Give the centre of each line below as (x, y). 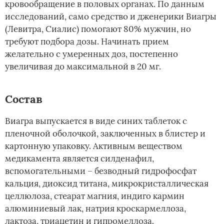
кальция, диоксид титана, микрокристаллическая (107, 183)
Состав (24, 99)
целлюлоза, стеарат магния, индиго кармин (95, 196)
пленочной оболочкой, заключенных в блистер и (105, 133)
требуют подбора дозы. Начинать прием (87, 41)
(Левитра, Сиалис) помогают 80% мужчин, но (98, 29)
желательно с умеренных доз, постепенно (91, 54)
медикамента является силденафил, (79, 158)
